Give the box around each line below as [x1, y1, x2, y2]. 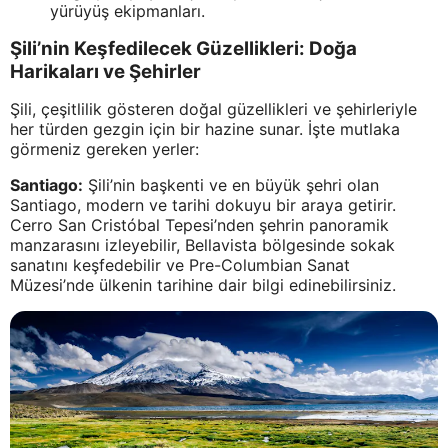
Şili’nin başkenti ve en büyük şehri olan [83, 175, 379, 196]
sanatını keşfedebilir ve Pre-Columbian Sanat [10, 255, 350, 276]
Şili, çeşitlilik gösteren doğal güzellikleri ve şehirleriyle [10, 99, 417, 120]
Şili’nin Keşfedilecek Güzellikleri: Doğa [10, 37, 357, 61]
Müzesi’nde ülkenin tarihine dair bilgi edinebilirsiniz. [10, 275, 396, 296]
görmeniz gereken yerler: [10, 139, 199, 160]
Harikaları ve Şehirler [10, 60, 201, 84]
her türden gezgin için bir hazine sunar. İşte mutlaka [10, 119, 400, 140]
